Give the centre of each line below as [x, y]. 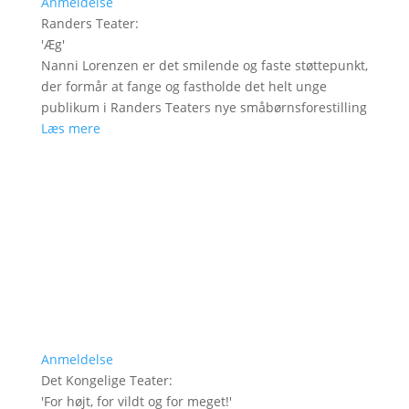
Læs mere [70, 129]
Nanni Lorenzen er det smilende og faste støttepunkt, [204, 66]
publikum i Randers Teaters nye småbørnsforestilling [204, 108]
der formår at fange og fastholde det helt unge [184, 87]
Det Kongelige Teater [105, 381]
